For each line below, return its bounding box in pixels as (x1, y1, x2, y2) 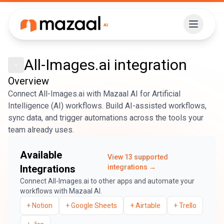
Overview (8, 75, 49, 87)
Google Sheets (71, 201, 117, 209)
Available (20, 149, 62, 161)
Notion (32, 201, 52, 209)
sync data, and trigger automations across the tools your (8, 113, 203, 122)
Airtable (135, 201, 160, 209)
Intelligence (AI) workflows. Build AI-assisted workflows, (8, 101, 206, 110)
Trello (179, 201, 196, 209)
